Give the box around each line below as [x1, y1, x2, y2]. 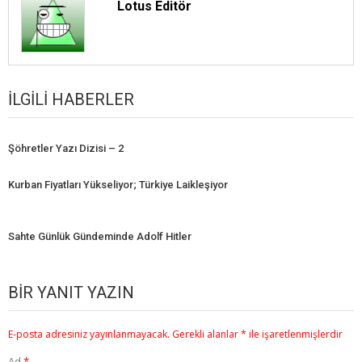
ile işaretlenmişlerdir [246, 327, 343, 342]
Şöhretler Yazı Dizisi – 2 [8, 142, 124, 155]
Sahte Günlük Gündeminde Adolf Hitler [8, 230, 192, 243]
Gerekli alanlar [172, 327, 241, 342]
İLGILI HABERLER [8, 90, 134, 110]
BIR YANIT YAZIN [8, 283, 134, 303]
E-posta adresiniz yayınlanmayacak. [8, 327, 170, 342]
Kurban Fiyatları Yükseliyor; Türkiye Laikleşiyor [8, 179, 228, 192]
